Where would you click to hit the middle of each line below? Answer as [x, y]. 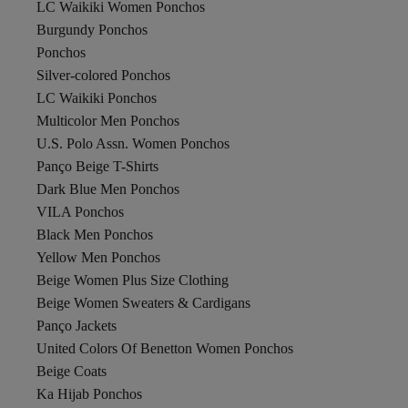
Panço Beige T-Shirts [97, 166]
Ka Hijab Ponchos [89, 394]
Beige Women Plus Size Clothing [133, 280]
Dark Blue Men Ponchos [108, 189]
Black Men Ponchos [95, 235]
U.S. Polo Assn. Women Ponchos [133, 143]
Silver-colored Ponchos [103, 75]
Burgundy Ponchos [92, 30]
